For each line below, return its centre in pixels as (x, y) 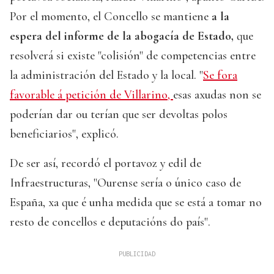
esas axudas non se (217, 95)
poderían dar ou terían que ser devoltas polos (119, 115)
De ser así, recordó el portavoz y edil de (106, 164)
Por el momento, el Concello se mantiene (109, 17)
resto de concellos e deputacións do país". (110, 222)
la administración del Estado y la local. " (106, 76)
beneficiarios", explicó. (64, 134)
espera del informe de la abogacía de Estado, (122, 36)
